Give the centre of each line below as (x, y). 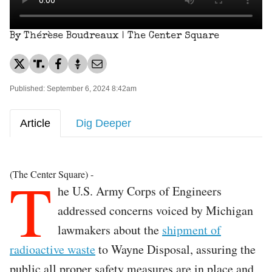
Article (35, 123)
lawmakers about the (110, 229)
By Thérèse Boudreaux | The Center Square (114, 36)
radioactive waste (53, 249)
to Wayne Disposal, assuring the (175, 249)
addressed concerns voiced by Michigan (155, 210)
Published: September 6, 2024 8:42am (73, 88)
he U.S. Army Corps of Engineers (140, 191)
